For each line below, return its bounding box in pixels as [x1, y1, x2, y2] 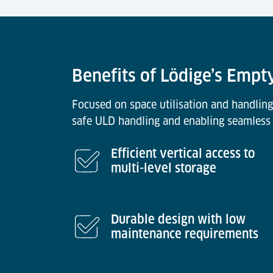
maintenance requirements [111, 227, 258, 241]
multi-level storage [111, 161, 216, 175]
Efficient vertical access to [111, 146, 255, 161]
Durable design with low [111, 212, 246, 227]
